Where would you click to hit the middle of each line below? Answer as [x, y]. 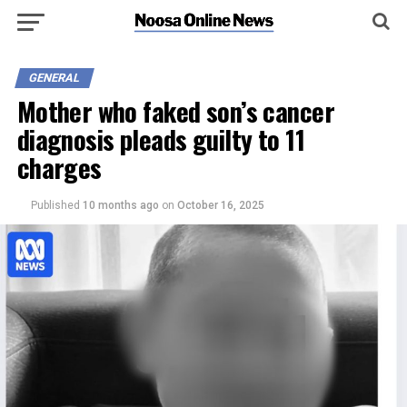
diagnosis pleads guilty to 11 [160, 139]
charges [59, 167]
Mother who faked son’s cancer [175, 111]
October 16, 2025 [220, 205]
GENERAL [54, 78]
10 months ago [122, 205]
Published [55, 205]
